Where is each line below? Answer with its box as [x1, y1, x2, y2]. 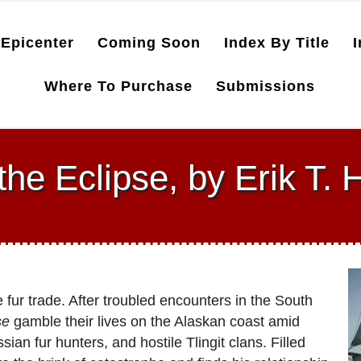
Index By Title [223, 35, 330, 51]
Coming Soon [97, 35, 201, 51]
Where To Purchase [44, 78, 193, 94]
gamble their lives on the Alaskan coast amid [10, 313, 300, 330]
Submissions [216, 78, 316, 94]
